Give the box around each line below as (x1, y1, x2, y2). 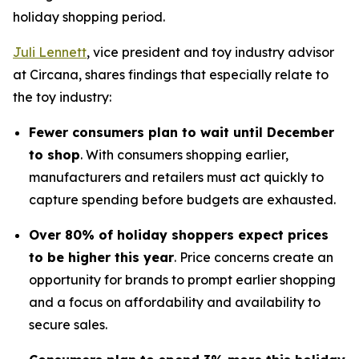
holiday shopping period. (13, 9, 165, 25)
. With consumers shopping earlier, (80, 147, 288, 163)
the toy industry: (13, 89, 111, 105)
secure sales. (29, 317, 107, 333)
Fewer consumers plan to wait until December (29, 124, 334, 140)
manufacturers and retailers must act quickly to (29, 169, 324, 185)
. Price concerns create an (174, 249, 333, 265)
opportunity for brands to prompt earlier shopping (29, 272, 336, 288)
